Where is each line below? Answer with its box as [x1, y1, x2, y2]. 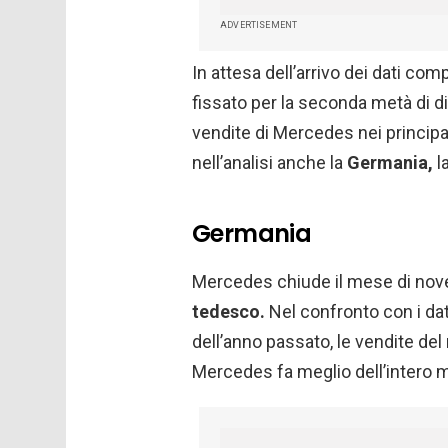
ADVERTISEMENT [220, 20, 298, 31]
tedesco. [192, 301, 265, 323]
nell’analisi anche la [192, 152, 347, 174]
